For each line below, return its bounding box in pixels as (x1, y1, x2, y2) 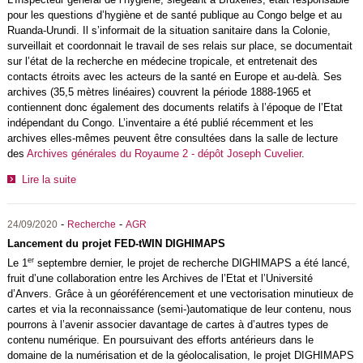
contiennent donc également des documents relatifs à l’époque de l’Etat (6, 100, 343, 113)
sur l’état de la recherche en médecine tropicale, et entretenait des (6, 54, 318, 67)
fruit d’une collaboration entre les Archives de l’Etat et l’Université (6, 271, 313, 284)
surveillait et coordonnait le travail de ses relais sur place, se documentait (6, 39, 352, 52)
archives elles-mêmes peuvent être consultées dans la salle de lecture (6, 131, 338, 144)
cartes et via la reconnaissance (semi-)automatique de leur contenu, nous (6, 302, 352, 315)
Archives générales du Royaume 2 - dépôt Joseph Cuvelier (26, 147, 301, 160)
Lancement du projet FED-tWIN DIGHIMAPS (6, 237, 225, 250)
